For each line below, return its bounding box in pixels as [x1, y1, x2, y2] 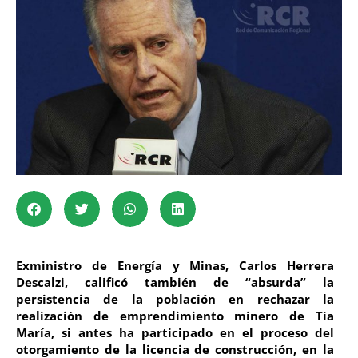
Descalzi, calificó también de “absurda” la [16, 274, 334, 290]
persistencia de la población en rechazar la [16, 291, 334, 307]
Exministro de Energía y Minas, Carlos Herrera [16, 257, 334, 273]
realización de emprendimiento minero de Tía [16, 308, 334, 324]
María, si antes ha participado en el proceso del [16, 324, 334, 340]
